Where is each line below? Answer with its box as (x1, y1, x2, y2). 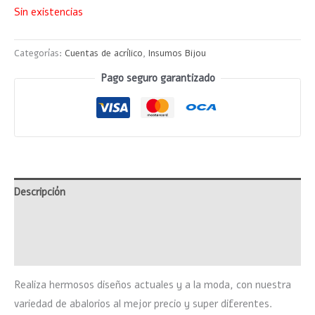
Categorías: (14, 46, 65, 60)
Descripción (14, 185, 65, 200)
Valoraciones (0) (14, 243, 89, 258)
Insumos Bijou (148, 46, 206, 60)
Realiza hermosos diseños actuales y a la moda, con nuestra (14, 278, 291, 292)
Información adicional (14, 214, 112, 229)
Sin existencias (14, 4, 83, 19)
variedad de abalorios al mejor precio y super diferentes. (14, 297, 273, 311)
